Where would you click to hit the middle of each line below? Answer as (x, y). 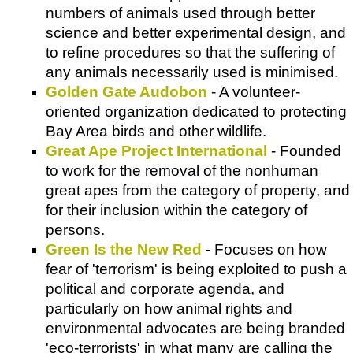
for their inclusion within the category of (176, 210)
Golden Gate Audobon (126, 91)
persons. (75, 229)
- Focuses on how (264, 249)
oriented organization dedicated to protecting (196, 111)
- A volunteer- (254, 91)
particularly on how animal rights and (169, 308)
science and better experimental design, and (196, 32)
